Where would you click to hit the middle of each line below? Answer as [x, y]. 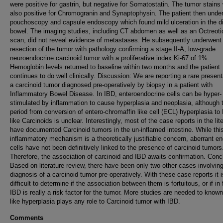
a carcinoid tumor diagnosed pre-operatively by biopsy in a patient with [111, 85]
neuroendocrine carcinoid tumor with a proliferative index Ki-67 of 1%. [110, 58]
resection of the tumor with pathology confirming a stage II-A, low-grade [113, 49]
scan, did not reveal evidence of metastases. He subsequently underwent [116, 40]
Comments [27, 218]
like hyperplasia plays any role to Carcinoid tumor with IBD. [95, 201]
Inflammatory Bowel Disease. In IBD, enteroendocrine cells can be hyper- [116, 94]
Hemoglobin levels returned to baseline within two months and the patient [115, 67]
